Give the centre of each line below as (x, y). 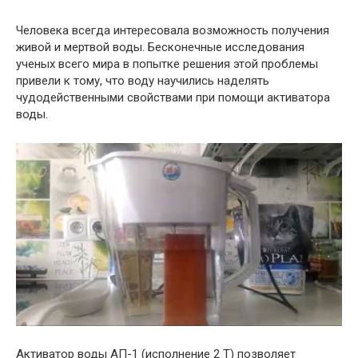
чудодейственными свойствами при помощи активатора (173, 97)
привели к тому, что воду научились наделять (143, 80)
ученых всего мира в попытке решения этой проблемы (167, 64)
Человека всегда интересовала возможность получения (173, 30)
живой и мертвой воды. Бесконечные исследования (160, 47)
